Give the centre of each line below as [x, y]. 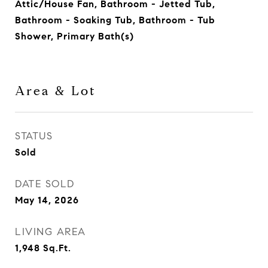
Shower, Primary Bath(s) [74, 36]
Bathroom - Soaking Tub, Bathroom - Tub [115, 20]
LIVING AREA [51, 232]
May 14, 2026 [47, 200]
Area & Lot [56, 91]
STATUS [34, 136]
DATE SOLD [45, 184]
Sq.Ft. [57, 248]
